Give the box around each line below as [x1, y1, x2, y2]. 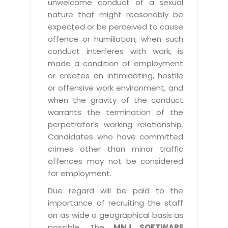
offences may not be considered [48, 155, 184, 166]
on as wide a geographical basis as [48, 209, 184, 220]
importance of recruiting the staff [48, 197, 184, 208]
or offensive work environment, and [48, 82, 184, 93]
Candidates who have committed [48, 131, 184, 142]
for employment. [48, 167, 112, 179]
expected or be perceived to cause [48, 21, 184, 32]
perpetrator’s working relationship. [48, 119, 184, 130]
